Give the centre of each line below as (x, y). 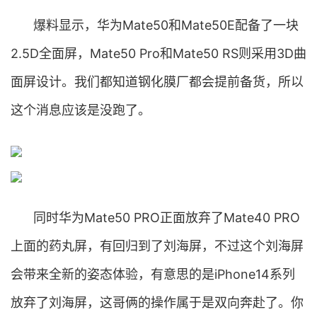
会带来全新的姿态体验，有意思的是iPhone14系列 (153, 274)
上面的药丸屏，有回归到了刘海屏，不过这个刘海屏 (157, 246)
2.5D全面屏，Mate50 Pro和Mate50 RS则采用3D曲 (158, 53)
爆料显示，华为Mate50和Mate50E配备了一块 (166, 25)
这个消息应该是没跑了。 (81, 110)
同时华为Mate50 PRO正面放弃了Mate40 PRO (167, 218)
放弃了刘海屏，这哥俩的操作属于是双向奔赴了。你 (157, 302)
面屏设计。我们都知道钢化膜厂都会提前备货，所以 (157, 82)
